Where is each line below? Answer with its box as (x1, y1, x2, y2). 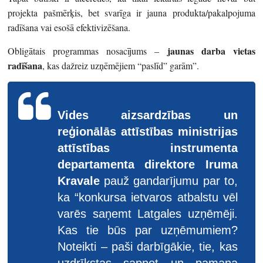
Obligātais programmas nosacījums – (8, 44, 160, 57)
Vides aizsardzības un (58, 108, 238, 122)
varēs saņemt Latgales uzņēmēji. (58, 207, 238, 220)
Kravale (58, 174, 100, 187)
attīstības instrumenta (58, 141, 238, 154)
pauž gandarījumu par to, (100, 174, 238, 187)
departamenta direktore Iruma (58, 157, 238, 171)
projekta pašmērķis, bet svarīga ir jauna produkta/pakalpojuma (8, 6, 255, 19)
